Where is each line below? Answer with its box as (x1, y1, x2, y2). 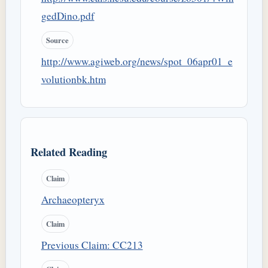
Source (45, 34, 69, 45)
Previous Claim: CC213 (41, 237, 143, 252)
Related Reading (31, 144, 107, 160)
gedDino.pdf (41, 9, 95, 23)
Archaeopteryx (41, 193, 105, 207)
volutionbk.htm (41, 72, 106, 86)
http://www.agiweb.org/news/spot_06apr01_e (41, 54, 233, 68)
